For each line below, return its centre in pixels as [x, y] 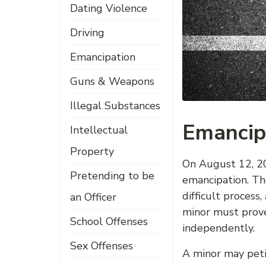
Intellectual [99, 130]
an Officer [93, 197]
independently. [218, 228]
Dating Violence [109, 8]
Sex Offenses [102, 246]
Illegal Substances [115, 106]
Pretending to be [112, 176]
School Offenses [109, 221]
